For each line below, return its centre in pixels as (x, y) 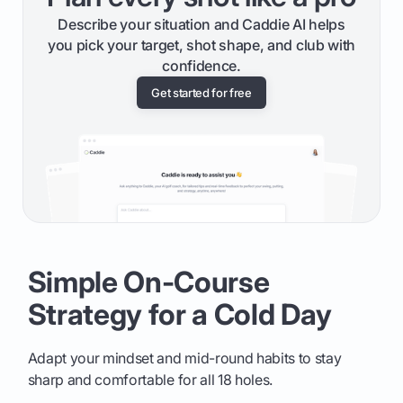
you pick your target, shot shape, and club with (201, 45)
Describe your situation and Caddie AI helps (201, 25)
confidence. (201, 66)
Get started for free (201, 93)
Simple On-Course (148, 282)
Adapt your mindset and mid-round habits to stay (184, 358)
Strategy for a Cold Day (179, 315)
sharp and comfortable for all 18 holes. (150, 380)
